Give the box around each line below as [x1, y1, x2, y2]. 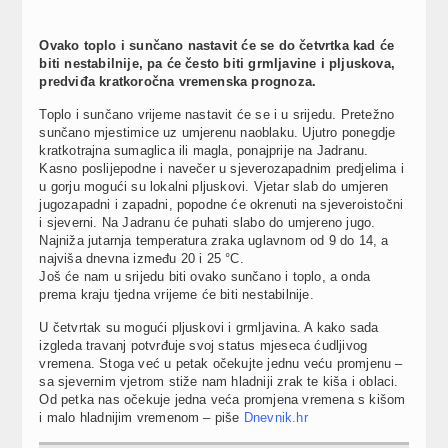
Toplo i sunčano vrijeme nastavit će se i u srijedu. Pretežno [39, 106, 395, 122]
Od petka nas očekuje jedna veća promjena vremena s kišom [39, 391, 406, 407]
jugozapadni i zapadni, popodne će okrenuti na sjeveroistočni [39, 196, 404, 212]
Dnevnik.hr [243, 409, 308, 425]
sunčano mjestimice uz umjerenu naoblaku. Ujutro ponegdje [39, 124, 396, 140]
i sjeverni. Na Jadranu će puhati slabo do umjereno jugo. [39, 214, 376, 230]
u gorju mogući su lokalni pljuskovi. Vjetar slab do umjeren [39, 178, 388, 194]
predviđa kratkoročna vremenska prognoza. [39, 73, 317, 89]
